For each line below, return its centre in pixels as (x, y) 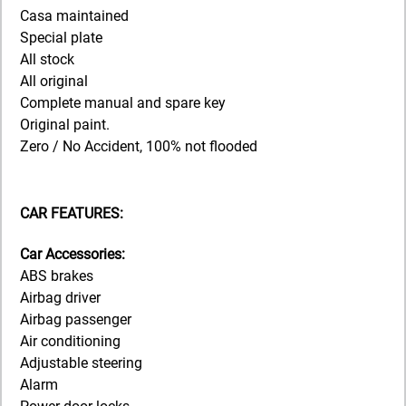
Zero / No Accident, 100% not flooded (139, 146)
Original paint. (65, 124)
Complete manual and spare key (123, 102)
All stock (47, 59)
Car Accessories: (72, 255)
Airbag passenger (76, 320)
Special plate (61, 37)
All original (54, 81)
